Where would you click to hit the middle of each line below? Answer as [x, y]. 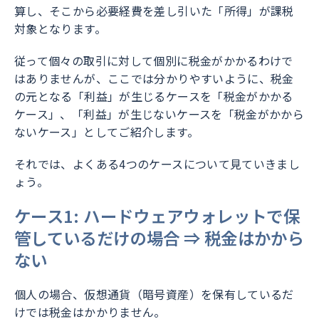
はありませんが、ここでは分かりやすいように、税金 [154, 79]
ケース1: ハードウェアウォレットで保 [157, 216]
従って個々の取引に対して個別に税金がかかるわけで [154, 61]
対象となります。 [60, 29]
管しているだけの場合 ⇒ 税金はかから [159, 238]
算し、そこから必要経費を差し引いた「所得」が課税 [154, 11]
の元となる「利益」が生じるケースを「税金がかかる [154, 96]
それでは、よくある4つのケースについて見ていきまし [157, 164]
